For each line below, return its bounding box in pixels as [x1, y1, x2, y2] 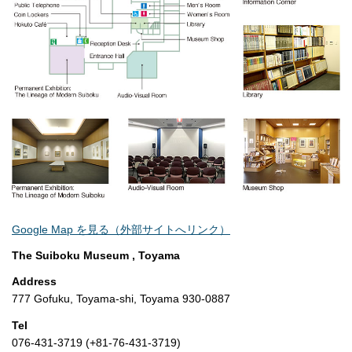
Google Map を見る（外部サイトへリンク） [12, 222, 230, 236]
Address [12, 275, 57, 288]
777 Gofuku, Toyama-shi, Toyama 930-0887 [12, 292, 230, 306]
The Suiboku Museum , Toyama [12, 249, 180, 262]
